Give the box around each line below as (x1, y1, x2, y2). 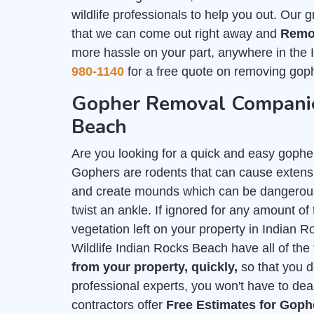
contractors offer (71, 298, 166, 312)
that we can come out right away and (71, 27, 280, 41)
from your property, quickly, (71, 260, 238, 274)
